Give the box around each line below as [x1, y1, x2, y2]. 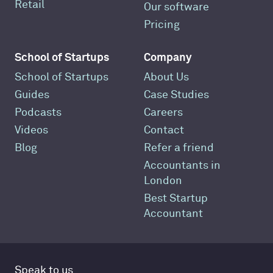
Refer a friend [144, 141, 214, 155]
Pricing [144, 18, 180, 32]
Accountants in [144, 158, 221, 173]
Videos [15, 123, 48, 138]
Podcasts [15, 105, 62, 120]
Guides [15, 88, 49, 102]
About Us [144, 70, 189, 85]
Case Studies [144, 88, 209, 102]
